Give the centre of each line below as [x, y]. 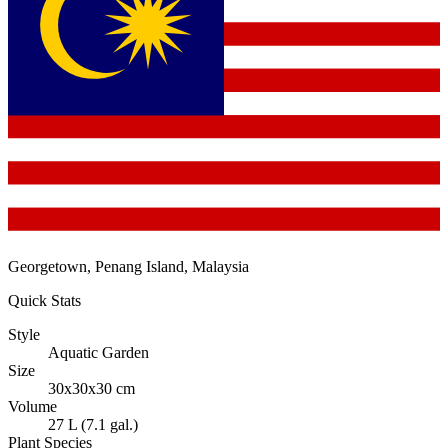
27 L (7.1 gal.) [93, 424]
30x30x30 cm [91, 388]
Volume [32, 406]
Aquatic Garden [98, 352]
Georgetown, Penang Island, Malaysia [128, 266]
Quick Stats [44, 300]
